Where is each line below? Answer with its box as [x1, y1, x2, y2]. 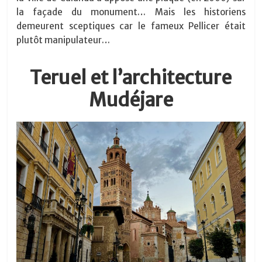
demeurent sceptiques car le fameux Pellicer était [16, 20, 246, 32]
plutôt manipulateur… [16, 35, 111, 46]
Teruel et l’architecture [30, 66, 232, 90]
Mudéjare [88, 88, 173, 112]
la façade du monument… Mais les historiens [16, 6, 246, 18]
